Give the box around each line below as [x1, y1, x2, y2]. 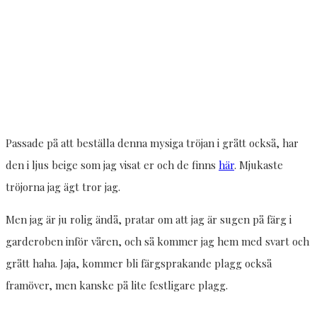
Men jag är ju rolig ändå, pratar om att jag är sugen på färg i [6, 212, 292, 227]
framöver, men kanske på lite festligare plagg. [6, 278, 228, 293]
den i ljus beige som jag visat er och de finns [6, 158, 219, 173]
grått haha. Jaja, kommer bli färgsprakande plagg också [6, 256, 272, 271]
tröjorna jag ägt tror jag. [6, 180, 120, 195]
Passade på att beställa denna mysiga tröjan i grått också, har [6, 136, 299, 151]
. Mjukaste [234, 158, 283, 173]
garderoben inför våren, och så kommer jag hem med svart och [6, 234, 309, 249]
